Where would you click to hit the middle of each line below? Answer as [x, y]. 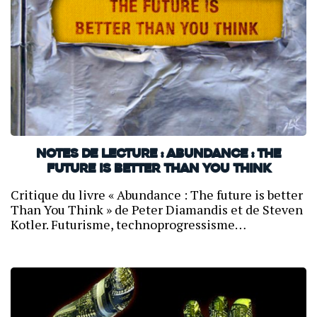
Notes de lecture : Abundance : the [158, 154]
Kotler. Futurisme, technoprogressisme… [128, 224]
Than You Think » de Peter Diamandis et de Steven [157, 209]
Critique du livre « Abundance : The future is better [157, 194]
